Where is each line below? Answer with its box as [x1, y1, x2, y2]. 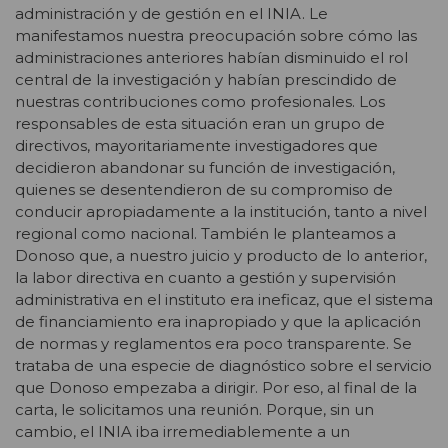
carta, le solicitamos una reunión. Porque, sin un [15, 400, 374, 420]
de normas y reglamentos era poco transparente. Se [15, 334, 412, 354]
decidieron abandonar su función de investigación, [15, 158, 395, 178]
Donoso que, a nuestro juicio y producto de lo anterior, [15, 246, 427, 266]
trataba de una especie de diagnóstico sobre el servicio [15, 356, 432, 376]
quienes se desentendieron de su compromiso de [15, 180, 393, 200]
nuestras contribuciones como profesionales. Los [15, 92, 385, 112]
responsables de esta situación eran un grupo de [15, 114, 385, 134]
